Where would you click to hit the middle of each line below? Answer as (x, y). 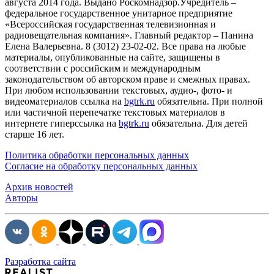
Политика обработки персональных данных (97, 155)
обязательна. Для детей (198, 123)
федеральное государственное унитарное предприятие (119, 13)
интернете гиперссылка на (62, 123)
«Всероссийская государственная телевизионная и (110, 24)
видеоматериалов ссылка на (65, 101)
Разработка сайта (40, 261)
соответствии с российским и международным (103, 68)
